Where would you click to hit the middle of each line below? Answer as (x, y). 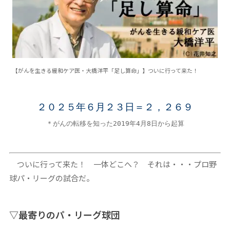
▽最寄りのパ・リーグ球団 (64, 215)
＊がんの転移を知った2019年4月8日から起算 (115, 123)
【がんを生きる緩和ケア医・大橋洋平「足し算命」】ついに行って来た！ (105, 70)
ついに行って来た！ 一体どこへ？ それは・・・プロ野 (113, 164)
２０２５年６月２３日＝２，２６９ (115, 107)
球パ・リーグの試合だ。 (51, 178)
